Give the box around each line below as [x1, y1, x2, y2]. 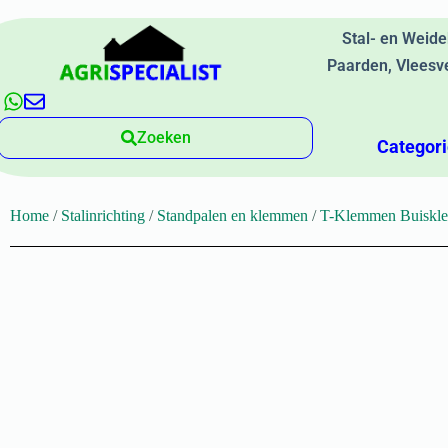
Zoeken [136, 128, 191, 147]
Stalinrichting [61, 207, 145, 224]
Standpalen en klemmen [157, 207, 308, 224]
